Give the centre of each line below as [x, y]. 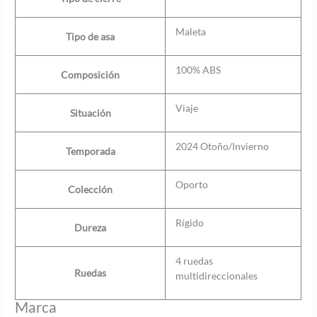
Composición [91, 74]
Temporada [90, 151]
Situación [90, 113]
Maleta [190, 31]
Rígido [189, 222]
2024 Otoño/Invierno [222, 146]
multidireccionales [216, 275]
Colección [91, 189]
